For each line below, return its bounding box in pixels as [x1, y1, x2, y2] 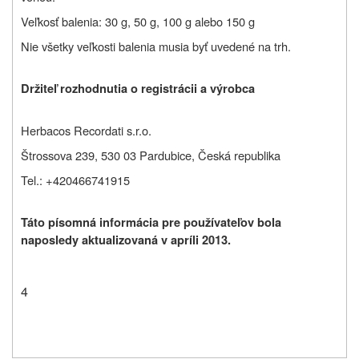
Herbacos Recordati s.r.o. [21, 121, 151, 139]
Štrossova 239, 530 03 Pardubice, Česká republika [21, 146, 280, 163]
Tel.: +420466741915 [21, 171, 130, 188]
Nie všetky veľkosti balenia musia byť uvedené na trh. [21, 37, 291, 54]
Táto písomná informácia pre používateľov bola [21, 213, 281, 231]
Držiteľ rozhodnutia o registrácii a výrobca [21, 79, 255, 97]
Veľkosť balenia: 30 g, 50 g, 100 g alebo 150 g [21, 12, 255, 30]
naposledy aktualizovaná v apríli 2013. [21, 231, 231, 248]
